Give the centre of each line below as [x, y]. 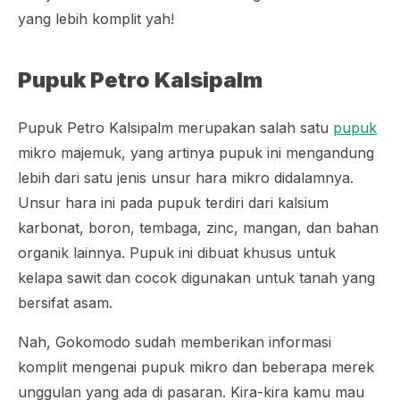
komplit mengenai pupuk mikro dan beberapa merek [196, 367]
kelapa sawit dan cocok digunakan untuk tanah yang [196, 278]
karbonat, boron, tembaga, [112, 228]
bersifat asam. [65, 303]
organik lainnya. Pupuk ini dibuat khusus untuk [177, 253]
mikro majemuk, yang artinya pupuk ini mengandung [196, 153]
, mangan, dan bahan [306, 228]
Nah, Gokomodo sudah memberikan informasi [175, 342]
